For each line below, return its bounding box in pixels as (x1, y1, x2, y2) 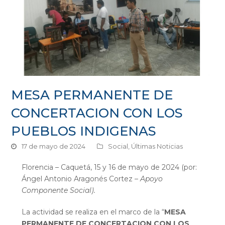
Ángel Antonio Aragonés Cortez (21, 174, 135, 184)
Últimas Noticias (131, 142, 183, 151)
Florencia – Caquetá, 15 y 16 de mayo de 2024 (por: (21, 163, 197, 172)
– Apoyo (134, 174, 163, 184)
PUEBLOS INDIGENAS (11, 123, 157, 139)
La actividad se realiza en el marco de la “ (21, 207, 164, 217)
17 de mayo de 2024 (22, 142, 86, 151)
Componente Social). (21, 186, 97, 195)
